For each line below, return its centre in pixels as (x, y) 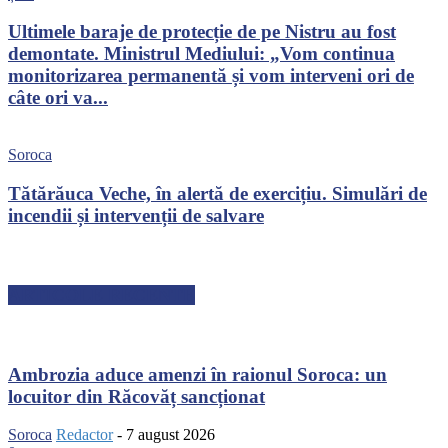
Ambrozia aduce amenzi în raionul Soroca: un (197, 374)
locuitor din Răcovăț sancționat (136, 396)
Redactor (84, 435)
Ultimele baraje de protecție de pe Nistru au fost (202, 32)
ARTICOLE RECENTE (101, 294)
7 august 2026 (170, 435)
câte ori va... (58, 98)
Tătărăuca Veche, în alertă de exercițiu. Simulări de (217, 193)
